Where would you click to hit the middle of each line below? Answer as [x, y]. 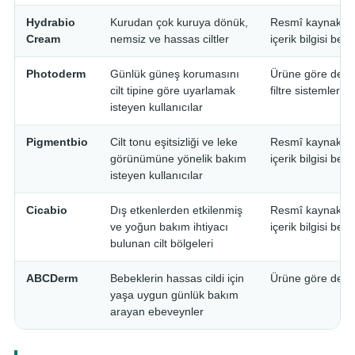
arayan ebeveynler [157, 311]
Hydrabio [51, 22]
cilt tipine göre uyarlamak [173, 90]
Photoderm [56, 74]
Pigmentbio [57, 142]
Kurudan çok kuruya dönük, [179, 22]
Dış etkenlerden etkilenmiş [176, 210]
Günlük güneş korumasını [175, 74]
